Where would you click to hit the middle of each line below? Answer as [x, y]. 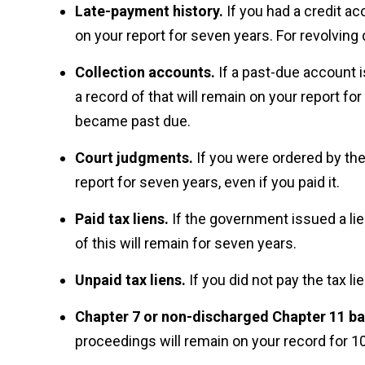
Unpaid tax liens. [132, 280]
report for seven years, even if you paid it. [207, 182]
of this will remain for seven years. [186, 243]
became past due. [133, 121]
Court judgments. [136, 158]
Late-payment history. [151, 11]
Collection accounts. [147, 72]
